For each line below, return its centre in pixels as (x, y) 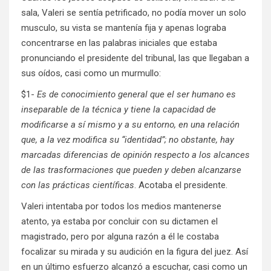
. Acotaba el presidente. (181, 185)
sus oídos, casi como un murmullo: (91, 73)
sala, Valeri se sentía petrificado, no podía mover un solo (134, 13)
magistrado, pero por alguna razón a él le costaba (120, 237)
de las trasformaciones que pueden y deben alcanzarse (131, 170)
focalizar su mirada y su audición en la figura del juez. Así (135, 252)
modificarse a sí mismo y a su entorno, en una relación (130, 125)
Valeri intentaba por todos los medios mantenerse (121, 207)
